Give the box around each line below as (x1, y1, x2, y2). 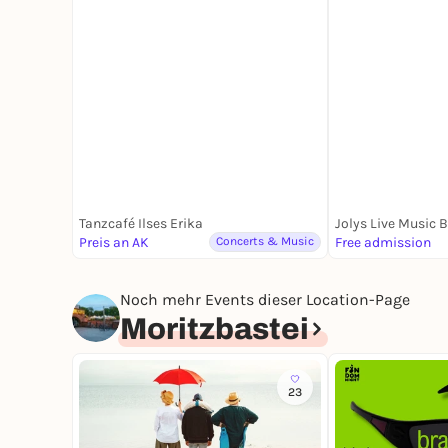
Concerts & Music (216, 234, 314, 248)
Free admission (335, 234, 431, 251)
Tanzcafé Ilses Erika (79, 215, 203, 232)
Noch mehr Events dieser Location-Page (120, 290, 410, 309)
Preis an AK (79, 234, 149, 251)
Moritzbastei (120, 313, 309, 345)
